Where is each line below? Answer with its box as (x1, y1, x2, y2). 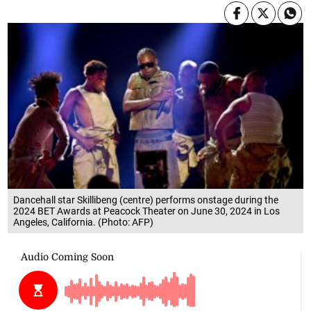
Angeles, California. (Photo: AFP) (13, 216, 154, 228)
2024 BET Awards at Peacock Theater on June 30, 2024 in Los (13, 205, 280, 217)
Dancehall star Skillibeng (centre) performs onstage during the (13, 194, 279, 205)
